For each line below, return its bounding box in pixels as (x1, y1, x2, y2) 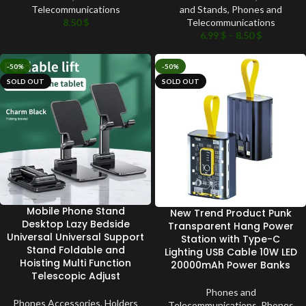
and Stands (179, 3, 227, 15)
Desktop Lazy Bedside (21, 217, 130, 231)
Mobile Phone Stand (26, 204, 125, 218)
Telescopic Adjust (31, 268, 120, 283)
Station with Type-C (181, 232, 280, 246)
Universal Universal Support (7, 229, 144, 244)
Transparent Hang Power (167, 219, 294, 233)
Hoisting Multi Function (20, 255, 131, 270)
